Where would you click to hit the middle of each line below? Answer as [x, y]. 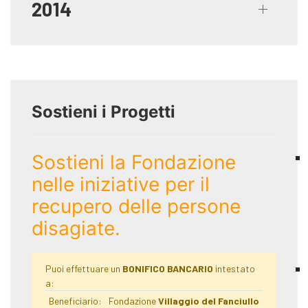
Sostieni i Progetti [103, 112]
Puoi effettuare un [84, 269]
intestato [234, 269]
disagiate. [76, 229]
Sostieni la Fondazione [134, 163]
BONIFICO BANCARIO [168, 269]
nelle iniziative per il [121, 185]
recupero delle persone [136, 207]
